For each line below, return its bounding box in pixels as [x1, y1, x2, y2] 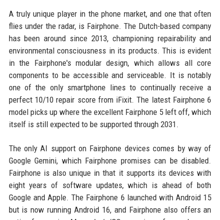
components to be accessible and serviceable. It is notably [8, 70, 212, 80]
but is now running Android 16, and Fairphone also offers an [8, 204, 212, 215]
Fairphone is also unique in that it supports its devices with [8, 167, 212, 178]
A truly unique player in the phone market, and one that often [8, 8, 212, 19]
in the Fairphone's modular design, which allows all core [8, 57, 212, 68]
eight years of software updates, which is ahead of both [8, 180, 212, 190]
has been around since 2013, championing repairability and [8, 33, 212, 43]
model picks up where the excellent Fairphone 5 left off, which [8, 107, 212, 117]
